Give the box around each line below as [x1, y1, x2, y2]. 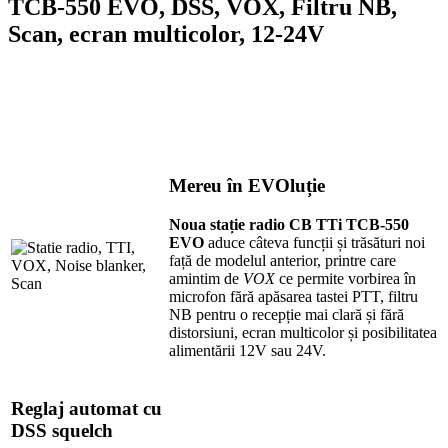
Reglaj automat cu [11, 398, 162, 420]
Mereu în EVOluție [169, 175, 330, 197]
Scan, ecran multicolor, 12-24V [8, 20, 324, 47]
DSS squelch [11, 420, 113, 442]
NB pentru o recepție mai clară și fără [169, 306, 404, 324]
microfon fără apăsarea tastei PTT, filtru [169, 288, 418, 306]
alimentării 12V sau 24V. [169, 342, 326, 360]
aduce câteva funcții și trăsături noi [204, 234, 425, 252]
